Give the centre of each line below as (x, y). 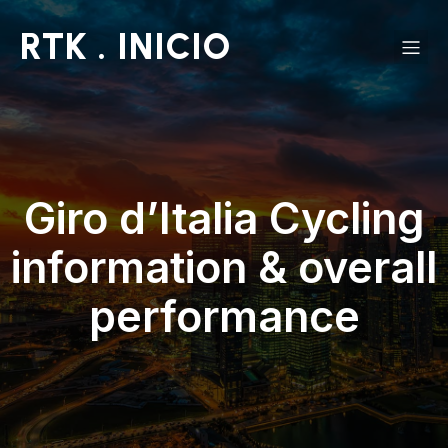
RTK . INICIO (125, 46)
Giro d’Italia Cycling (224, 218)
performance (224, 316)
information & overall (224, 267)
